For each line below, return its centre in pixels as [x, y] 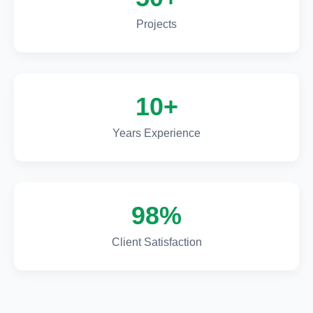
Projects [156, 24]
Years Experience [156, 133]
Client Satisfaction [156, 242]
